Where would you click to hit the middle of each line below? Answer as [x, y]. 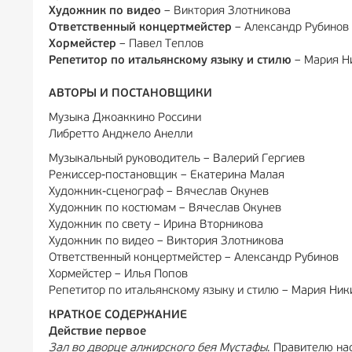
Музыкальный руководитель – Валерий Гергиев [177, 159]
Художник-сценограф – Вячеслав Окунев [159, 192]
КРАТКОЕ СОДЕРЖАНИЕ [118, 315]
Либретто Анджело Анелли [121, 135]
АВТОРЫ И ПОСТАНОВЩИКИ [130, 94]
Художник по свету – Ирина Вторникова [156, 225]
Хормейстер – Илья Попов [118, 275]
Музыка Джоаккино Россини [125, 118]
